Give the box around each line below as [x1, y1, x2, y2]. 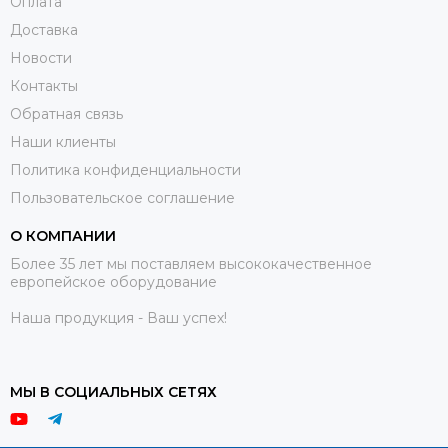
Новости [10, 49, 72, 68]
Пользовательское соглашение [10, 189, 235, 208]
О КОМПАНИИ [10, 227, 116, 246]
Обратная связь [10, 105, 123, 124]
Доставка [10, 21, 78, 40]
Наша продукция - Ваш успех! [10, 309, 227, 328]
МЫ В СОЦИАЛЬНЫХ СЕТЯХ [10, 383, 217, 402]
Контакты [10, 77, 78, 96]
